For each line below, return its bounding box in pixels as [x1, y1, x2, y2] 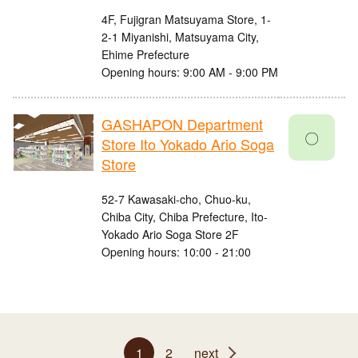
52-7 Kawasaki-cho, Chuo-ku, [101, 191, 251, 208]
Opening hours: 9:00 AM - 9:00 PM [101, 64, 278, 81]
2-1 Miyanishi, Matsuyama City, [101, 29, 259, 46]
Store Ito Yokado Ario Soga [101, 133, 274, 155]
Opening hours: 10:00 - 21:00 [101, 244, 251, 261]
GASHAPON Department [101, 113, 263, 135]
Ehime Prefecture [101, 46, 189, 63]
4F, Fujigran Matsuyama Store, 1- [101, 11, 271, 28]
